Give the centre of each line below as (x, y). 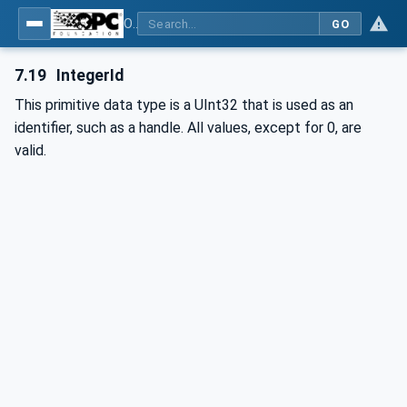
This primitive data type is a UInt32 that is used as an (184, 104)
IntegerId (89, 75)
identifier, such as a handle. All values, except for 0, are (188, 127)
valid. (30, 150)
